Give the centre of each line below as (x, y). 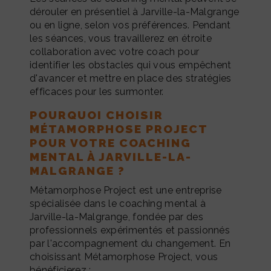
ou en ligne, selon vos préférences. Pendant (130, 25)
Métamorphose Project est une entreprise (126, 190)
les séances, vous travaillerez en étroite (121, 38)
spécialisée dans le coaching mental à (118, 203)
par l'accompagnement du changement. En (130, 243)
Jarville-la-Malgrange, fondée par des (116, 217)
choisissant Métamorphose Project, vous (124, 256)
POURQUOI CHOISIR (96, 115)
